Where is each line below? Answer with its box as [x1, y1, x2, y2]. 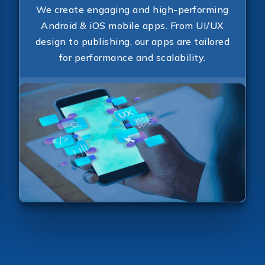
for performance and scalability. [59, 51, 206, 63]
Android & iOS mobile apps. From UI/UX [41, 19, 224, 31]
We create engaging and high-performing [35, 3, 229, 15]
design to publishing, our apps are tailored [35, 35, 230, 47]
